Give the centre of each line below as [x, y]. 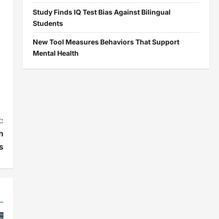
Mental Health [55, 53]
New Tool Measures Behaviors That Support [106, 42]
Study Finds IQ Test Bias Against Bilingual [101, 12]
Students [48, 23]
